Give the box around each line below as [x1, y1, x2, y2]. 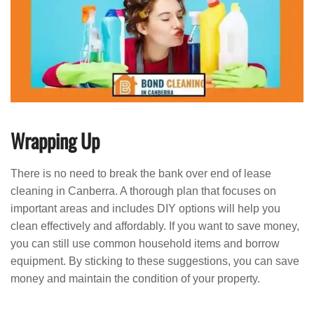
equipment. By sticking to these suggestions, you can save [11, 254, 299, 267]
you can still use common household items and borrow [11, 237, 280, 250]
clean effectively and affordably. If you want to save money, [11, 219, 299, 232]
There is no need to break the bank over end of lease [11, 167, 271, 179]
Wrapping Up [11, 125, 100, 155]
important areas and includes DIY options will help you [11, 202, 280, 214]
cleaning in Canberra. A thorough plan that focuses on [11, 184, 276, 197]
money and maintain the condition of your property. [11, 272, 260, 285]
